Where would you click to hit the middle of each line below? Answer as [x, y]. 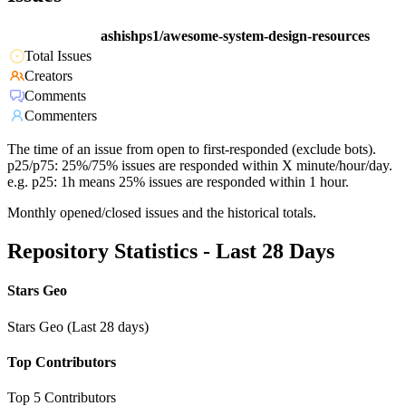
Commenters [61, 116]
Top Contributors [62, 362]
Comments [55, 96]
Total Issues [58, 56]
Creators [48, 76]
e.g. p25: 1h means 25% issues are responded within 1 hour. [178, 182]
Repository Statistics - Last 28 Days [171, 251]
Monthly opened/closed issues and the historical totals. [162, 213]
